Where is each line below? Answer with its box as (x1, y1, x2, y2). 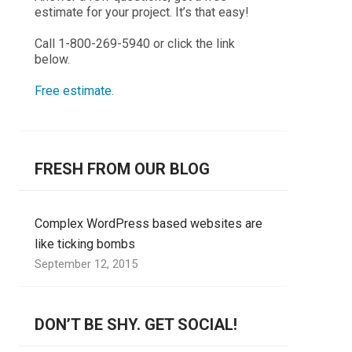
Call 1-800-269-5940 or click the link (35, 36, 235, 51)
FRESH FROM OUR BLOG (35, 159, 210, 178)
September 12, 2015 (35, 257, 137, 271)
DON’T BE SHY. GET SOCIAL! (35, 315, 237, 334)
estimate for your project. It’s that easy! (35, 5, 249, 20)
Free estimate (35, 83, 112, 98)
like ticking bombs (35, 236, 135, 251)
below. (35, 52, 70, 67)
